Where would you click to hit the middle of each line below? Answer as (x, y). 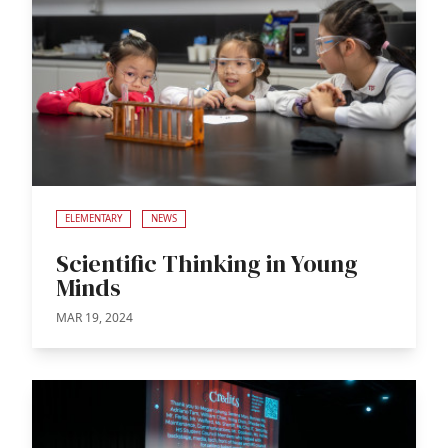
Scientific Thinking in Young (207, 263)
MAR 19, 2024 (94, 317)
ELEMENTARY (93, 218)
